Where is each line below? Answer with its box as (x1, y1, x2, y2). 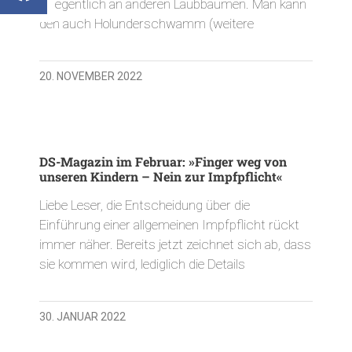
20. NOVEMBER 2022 (39, 69, 142, 82)
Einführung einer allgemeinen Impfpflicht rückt (39, 216, 299, 233)
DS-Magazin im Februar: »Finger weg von (39, 152, 287, 170)
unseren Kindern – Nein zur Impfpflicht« (39, 167, 282, 185)
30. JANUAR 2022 (39, 310, 126, 323)
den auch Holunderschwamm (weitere (39, 15, 254, 31)
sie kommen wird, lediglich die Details (39, 255, 245, 272)
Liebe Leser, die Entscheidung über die (39, 196, 250, 213)
